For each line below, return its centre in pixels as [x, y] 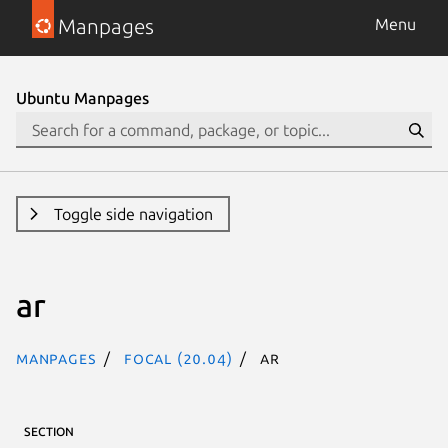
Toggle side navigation [133, 214]
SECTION [49, 431]
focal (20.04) [178, 357]
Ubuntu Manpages [82, 98]
